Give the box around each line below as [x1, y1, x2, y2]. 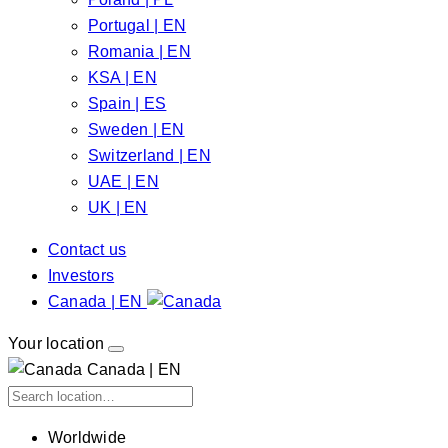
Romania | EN [88, 43, 191, 60]
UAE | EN [88, 173, 159, 190]
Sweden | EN [88, 121, 185, 138]
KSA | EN [88, 69, 157, 86]
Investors [48, 267, 115, 284]
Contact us [48, 241, 127, 258]
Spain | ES [88, 95, 167, 112]
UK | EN [88, 199, 148, 216]
